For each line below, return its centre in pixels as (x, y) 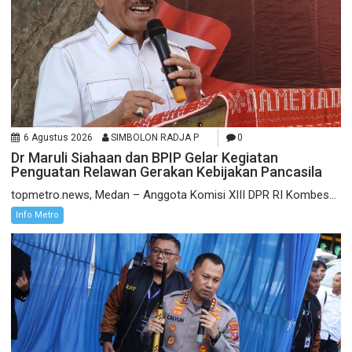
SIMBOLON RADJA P (155, 138)
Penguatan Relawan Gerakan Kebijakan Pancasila (167, 172)
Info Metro (38, 215)
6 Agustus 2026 (59, 138)
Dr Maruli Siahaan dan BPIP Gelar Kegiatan (145, 158)
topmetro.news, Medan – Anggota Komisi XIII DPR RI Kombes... (174, 195)
